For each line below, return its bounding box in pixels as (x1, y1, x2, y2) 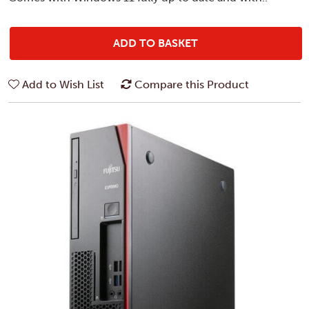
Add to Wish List (22, 77, 104, 91)
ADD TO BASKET (113, 36, 199, 50)
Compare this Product (134, 77, 249, 91)
